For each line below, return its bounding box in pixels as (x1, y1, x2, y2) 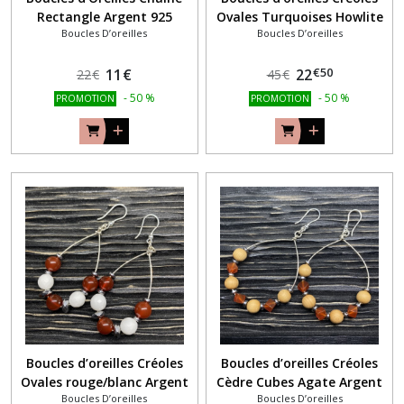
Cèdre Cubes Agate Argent (216, 373, 383, 391)
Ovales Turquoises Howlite (216, 7, 383, 25)
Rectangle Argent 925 (36, 7, 172, 25)
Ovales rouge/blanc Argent (20, 373, 188, 391)
